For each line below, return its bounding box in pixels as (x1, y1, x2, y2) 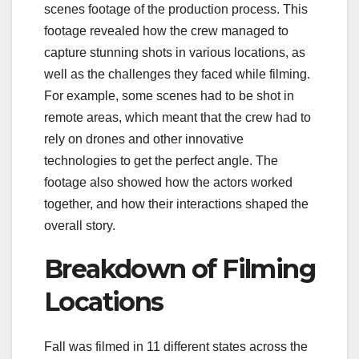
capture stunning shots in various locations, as (44, 45, 305, 59)
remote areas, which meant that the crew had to (44, 110, 311, 124)
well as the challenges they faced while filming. (44, 67, 310, 81)
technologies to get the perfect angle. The (44, 153, 278, 167)
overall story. (44, 218, 115, 232)
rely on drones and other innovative (44, 131, 244, 146)
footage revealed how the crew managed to (44, 23, 288, 38)
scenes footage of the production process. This (44, 2, 308, 16)
